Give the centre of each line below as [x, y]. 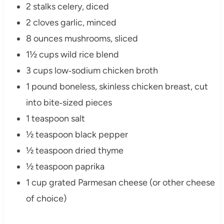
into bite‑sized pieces [69, 103]
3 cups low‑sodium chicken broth [92, 71]
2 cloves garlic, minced [71, 23]
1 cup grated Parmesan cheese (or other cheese [120, 183]
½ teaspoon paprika [65, 167]
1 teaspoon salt [55, 119]
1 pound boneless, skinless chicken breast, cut [117, 87]
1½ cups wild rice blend [72, 55]
